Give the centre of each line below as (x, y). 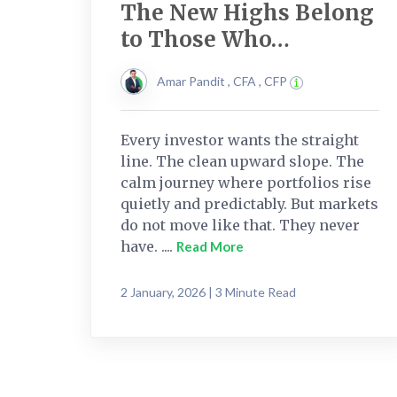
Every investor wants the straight (240, 140)
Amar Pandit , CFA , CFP (223, 81)
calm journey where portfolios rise (246, 182)
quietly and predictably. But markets (249, 203)
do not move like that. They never (240, 225)
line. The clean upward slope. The (242, 161)
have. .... (148, 246)
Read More (210, 246)
